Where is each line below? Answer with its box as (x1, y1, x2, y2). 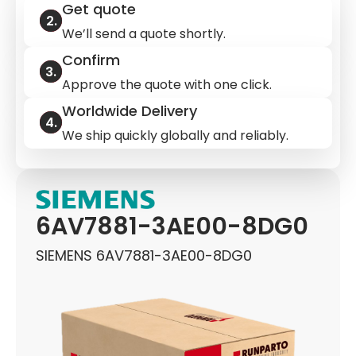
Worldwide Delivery (62, 101, 197, 121)
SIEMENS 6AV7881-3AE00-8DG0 (36, 246, 252, 266)
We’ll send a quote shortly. (62, 25, 226, 43)
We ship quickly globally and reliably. (62, 126, 288, 145)
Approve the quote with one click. (62, 75, 272, 94)
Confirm (62, 50, 120, 70)
